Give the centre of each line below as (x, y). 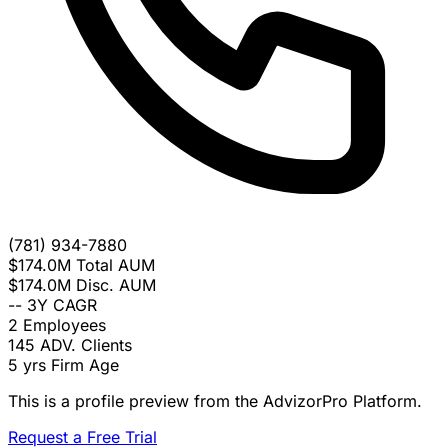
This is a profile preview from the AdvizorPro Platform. (215, 401)
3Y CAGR (62, 305)
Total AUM (115, 265)
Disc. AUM (116, 285)
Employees (64, 325)
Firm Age (85, 365)
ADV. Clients (86, 345)
